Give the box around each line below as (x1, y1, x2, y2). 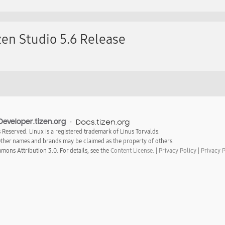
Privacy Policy (159, 147, 196, 154)
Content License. (110, 147, 154, 154)
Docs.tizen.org (76, 117, 130, 127)
